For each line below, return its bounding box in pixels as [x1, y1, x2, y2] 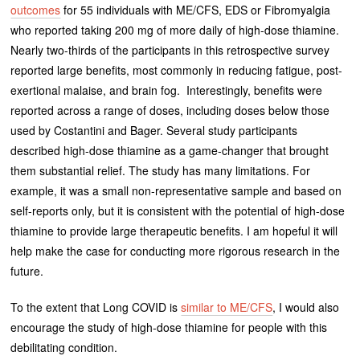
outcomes [10, 2, 61, 18]
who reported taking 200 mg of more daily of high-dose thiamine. [10, 22, 340, 39]
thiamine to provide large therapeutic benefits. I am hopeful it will [10, 223, 338, 239]
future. [10, 263, 44, 280]
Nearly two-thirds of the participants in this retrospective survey [10, 42, 330, 59]
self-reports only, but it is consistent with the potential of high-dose [10, 202, 346, 219]
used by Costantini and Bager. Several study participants [10, 122, 298, 139]
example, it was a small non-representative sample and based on [10, 182, 342, 199]
